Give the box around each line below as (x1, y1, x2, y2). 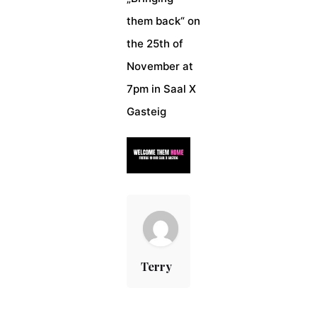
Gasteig (126, 105, 166, 118)
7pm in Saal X (126, 82, 196, 96)
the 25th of (126, 37, 183, 50)
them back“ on (126, 14, 200, 28)
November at (126, 59, 193, 73)
